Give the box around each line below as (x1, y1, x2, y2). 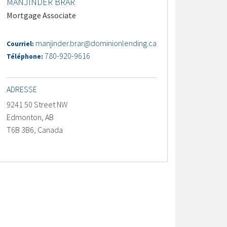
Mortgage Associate (7, 10, 77, 20)
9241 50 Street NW (7, 99, 68, 109)
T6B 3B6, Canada (7, 125, 63, 135)
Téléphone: (7, 52, 45, 61)
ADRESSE (7, 84, 37, 94)
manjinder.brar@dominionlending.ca (35, 38, 157, 48)
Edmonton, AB (7, 112, 54, 122)
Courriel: (7, 40, 36, 48)
